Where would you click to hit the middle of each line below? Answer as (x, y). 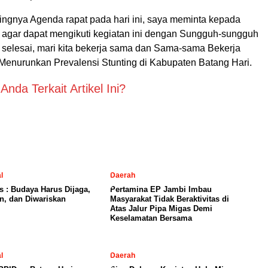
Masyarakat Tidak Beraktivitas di (170, 199)
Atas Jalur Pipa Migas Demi (161, 208)
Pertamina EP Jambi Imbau (161, 189)
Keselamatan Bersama (151, 218)
